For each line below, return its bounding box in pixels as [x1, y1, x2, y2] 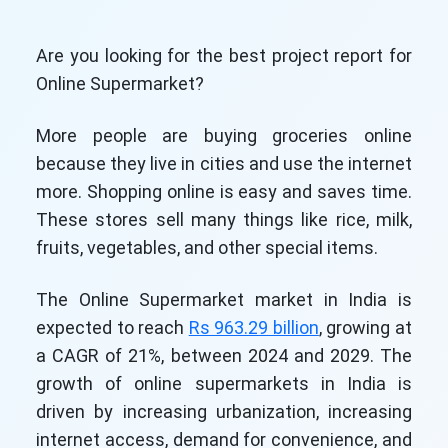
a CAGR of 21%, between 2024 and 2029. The [36, 345, 412, 366]
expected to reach [36, 317, 189, 338]
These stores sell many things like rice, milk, [36, 209, 412, 230]
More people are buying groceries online [36, 125, 412, 146]
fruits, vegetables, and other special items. [36, 237, 378, 258]
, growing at [318, 317, 413, 338]
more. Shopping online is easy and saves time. [36, 181, 412, 202]
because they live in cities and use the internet [36, 153, 412, 174]
